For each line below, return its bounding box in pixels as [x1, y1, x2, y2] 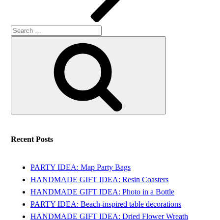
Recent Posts [11, 135, 54, 144]
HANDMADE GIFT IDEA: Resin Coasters [30, 175, 169, 184]
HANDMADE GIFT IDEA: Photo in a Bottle [30, 188, 175, 196]
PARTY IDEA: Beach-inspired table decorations [30, 200, 182, 209]
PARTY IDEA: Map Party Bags [30, 163, 131, 172]
